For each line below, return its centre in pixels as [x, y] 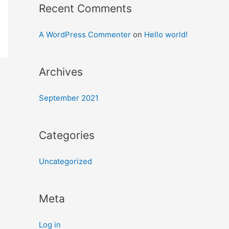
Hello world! [166, 34]
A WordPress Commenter [85, 34]
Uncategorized [65, 161]
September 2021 [69, 98]
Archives [61, 72]
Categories [67, 135]
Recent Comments [85, 8]
